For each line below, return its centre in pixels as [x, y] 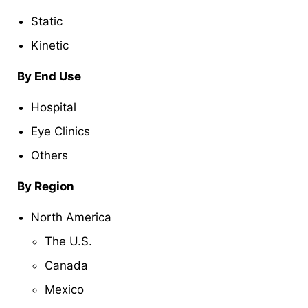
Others [49, 156]
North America [71, 218]
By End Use [49, 77]
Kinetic [50, 46]
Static [47, 22]
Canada [66, 266]
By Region [46, 187]
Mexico [64, 290]
